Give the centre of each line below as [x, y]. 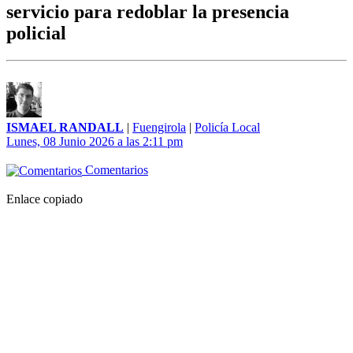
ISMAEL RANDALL [65, 128]
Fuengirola [159, 128]
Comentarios [115, 170]
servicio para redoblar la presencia [148, 12]
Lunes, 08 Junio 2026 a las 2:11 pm [95, 142]
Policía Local [227, 128]
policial [36, 33]
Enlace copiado [45, 199]
